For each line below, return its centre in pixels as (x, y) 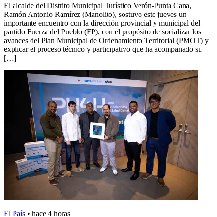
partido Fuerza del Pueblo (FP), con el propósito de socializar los (102, 31)
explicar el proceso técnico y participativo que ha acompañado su (103, 49)
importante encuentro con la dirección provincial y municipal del (102, 23)
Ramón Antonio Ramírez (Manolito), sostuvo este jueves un (95, 14)
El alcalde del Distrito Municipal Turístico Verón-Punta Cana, (98, 5)
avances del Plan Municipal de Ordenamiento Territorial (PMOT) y (106, 40)
